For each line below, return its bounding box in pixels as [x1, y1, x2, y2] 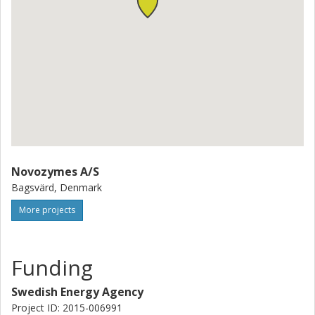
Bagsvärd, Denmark [11, 181, 102, 194]
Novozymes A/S [11, 164, 99, 179]
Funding [11, 253, 93, 282]
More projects [19, 204, 75, 216]
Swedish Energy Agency [11, 284, 143, 300]
